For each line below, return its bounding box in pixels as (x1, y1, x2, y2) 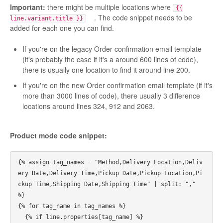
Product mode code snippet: (10, 130, 107, 140)
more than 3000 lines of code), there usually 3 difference (22, 90, 200, 101)
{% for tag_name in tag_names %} (18, 202, 126, 210)
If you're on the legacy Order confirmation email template (22, 43, 202, 54)
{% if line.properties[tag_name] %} (18, 213, 25, 221)
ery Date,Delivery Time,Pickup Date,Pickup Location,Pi (18, 169, 203, 177)
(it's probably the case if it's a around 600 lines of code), (22, 54, 198, 64)
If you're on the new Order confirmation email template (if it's (22, 80, 213, 90)
